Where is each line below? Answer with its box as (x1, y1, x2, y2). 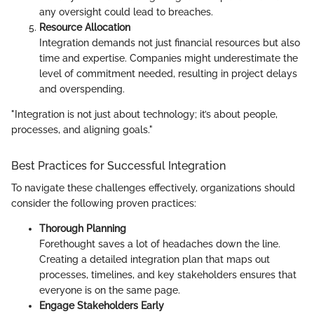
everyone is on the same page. (39, 285, 180, 296)
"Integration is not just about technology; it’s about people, (11, 108, 278, 120)
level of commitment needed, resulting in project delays (39, 67, 297, 79)
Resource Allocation (39, 21, 130, 33)
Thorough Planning (39, 223, 126, 235)
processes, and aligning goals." (11, 123, 153, 135)
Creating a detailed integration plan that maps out (39, 254, 270, 266)
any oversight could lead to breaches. (39, 6, 213, 18)
